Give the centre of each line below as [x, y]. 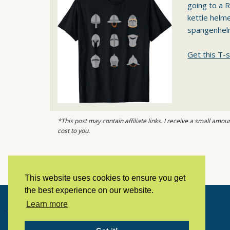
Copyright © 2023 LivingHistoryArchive [71, 210]
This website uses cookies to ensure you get [105, 178]
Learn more [47, 204]
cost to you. [74, 130]
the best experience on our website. [89, 190]
